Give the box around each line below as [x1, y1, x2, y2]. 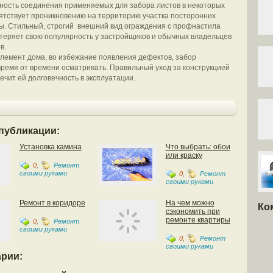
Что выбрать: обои [165, 143, 230, 151]
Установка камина [19, 143, 82, 151]
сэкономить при [165, 207, 220, 216]
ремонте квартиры [165, 216, 230, 224]
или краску [165, 151, 202, 160]
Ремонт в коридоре [19, 199, 85, 207]
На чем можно [165, 199, 214, 207]
